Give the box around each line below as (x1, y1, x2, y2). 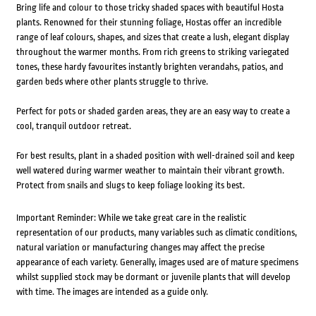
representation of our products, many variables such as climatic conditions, (16, 227, 297, 238)
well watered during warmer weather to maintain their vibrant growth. (16, 165, 284, 176)
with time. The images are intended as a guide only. (16, 286, 208, 298)
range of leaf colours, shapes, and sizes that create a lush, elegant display (16, 32, 289, 43)
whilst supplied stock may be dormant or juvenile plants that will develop (16, 272, 291, 283)
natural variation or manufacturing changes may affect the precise (16, 242, 265, 253)
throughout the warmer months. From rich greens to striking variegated (16, 47, 289, 58)
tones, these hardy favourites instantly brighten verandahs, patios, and (16, 61, 284, 73)
